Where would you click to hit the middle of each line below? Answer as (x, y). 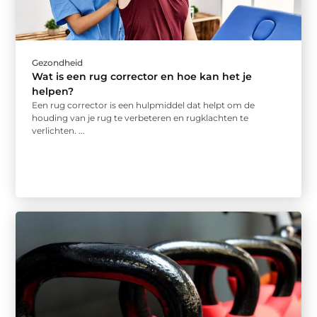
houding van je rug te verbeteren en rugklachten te (140, 117)
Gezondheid (58, 62)
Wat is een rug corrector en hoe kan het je (142, 76)
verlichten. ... (59, 130)
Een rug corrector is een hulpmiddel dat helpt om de (144, 105)
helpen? (53, 91)
